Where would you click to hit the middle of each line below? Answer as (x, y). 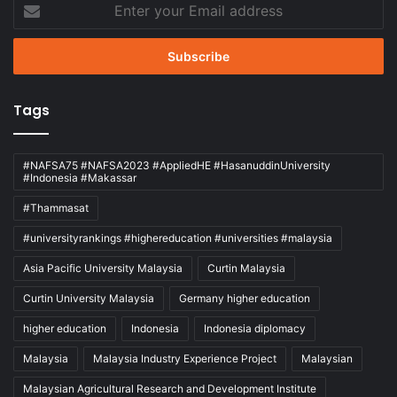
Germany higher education (245, 298)
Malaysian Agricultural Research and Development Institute (170, 388)
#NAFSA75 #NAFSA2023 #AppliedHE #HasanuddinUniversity (177, 165)
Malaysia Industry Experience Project (185, 358)
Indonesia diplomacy (255, 328)
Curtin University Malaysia (89, 298)
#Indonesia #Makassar (80, 177)
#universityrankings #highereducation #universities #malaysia (178, 237)
